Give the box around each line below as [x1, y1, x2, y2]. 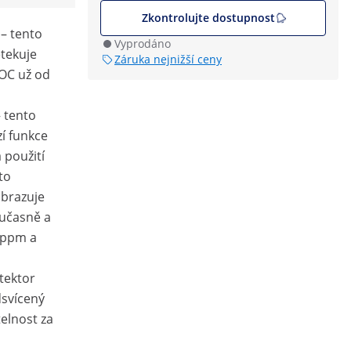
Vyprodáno [114, 36, 171, 51]
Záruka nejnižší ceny [114, 52, 222, 67]
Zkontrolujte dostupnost [141, 10, 275, 25]
